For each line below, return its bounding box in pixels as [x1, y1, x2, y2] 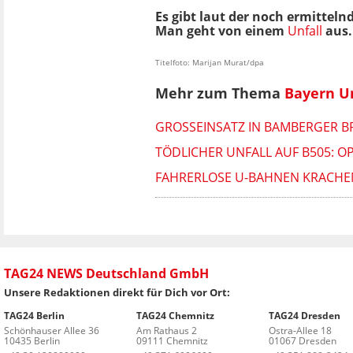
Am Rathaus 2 [136, 323, 197, 337]
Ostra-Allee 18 [268, 323, 332, 337]
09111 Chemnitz [136, 333, 208, 347]
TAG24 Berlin [4, 308, 65, 322]
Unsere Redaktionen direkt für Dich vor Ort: [4, 284, 230, 299]
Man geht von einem [155, 22, 288, 39]
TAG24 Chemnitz [136, 308, 214, 322]
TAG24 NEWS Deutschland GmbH [4, 264, 209, 282]
